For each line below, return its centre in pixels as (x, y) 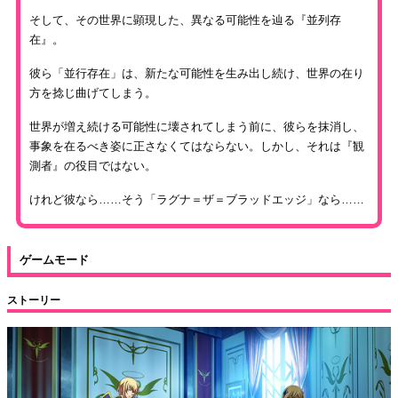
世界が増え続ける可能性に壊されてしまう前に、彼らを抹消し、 (197, 127)
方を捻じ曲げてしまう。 (93, 93)
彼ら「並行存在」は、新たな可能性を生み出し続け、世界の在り (197, 74)
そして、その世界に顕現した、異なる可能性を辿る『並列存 (185, 20)
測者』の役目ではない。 (93, 166)
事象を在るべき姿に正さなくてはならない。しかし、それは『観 (197, 147)
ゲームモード (54, 260)
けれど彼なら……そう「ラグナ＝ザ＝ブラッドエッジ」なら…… (197, 200)
